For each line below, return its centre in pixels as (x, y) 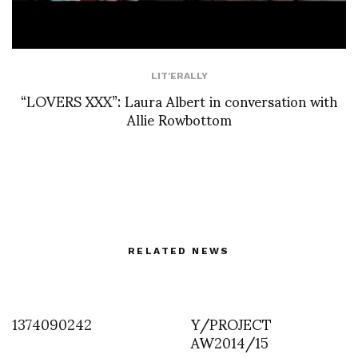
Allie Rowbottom (179, 118)
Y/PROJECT (231, 323)
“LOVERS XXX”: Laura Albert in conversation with (179, 100)
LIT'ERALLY (179, 76)
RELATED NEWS (179, 251)
